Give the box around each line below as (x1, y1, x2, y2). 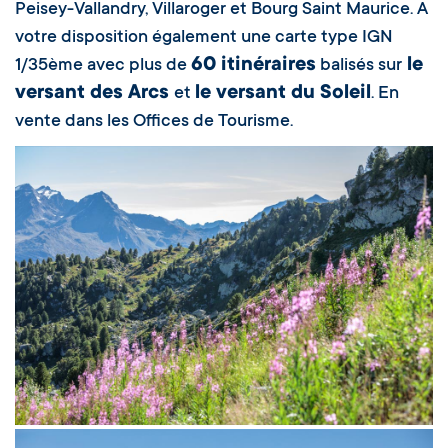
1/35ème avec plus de (15, 56, 191, 77)
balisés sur (316, 56, 402, 77)
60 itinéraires (191, 55, 316, 78)
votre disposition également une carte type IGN (15, 28, 393, 49)
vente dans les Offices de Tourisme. (15, 112, 293, 133)
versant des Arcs (15, 83, 174, 106)
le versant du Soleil (195, 83, 371, 106)
